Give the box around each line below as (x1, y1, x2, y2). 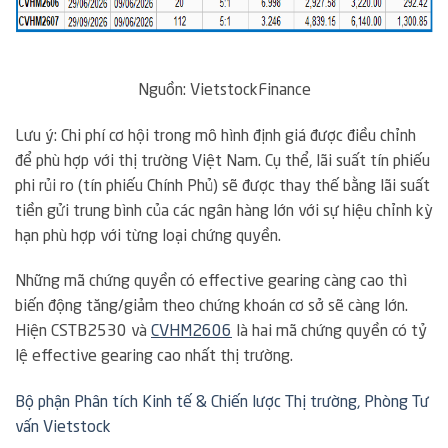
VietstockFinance (189, 82, 311, 99)
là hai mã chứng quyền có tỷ (232, 324, 427, 341)
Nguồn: (137, 82, 190, 99)
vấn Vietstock (15, 420, 111, 437)
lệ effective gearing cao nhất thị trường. (15, 349, 293, 366)
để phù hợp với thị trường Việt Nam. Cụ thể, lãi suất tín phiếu (15, 153, 430, 170)
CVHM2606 (151, 324, 232, 341)
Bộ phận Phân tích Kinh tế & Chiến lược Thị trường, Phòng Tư (15, 395, 429, 412)
